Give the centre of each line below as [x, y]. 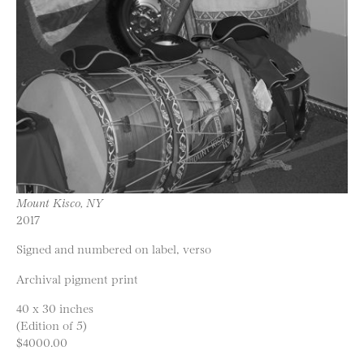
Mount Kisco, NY [60, 202]
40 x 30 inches [55, 308]
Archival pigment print [77, 278]
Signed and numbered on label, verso [114, 249]
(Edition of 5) [52, 325]
